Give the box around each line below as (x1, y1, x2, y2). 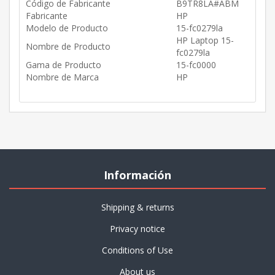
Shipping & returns (101, 201, 174, 214)
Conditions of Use (102, 244, 173, 257)
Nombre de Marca (26, 71, 99, 83)
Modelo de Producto (26, 22, 108, 34)
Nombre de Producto (26, 41, 110, 53)
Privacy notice (110, 223, 165, 235)
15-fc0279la (176, 22, 223, 34)
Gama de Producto (26, 59, 101, 71)
